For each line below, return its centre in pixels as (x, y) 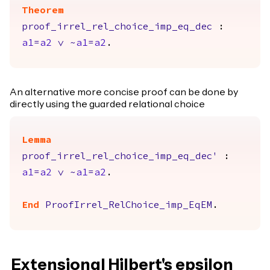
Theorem (43, 11)
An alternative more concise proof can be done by (124, 92)
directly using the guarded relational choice (107, 104)
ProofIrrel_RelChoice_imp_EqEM (129, 206)
